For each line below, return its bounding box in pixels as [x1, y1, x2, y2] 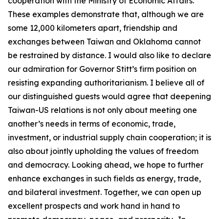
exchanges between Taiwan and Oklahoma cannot [8, 37, 201, 46]
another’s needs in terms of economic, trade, [8, 119, 175, 129]
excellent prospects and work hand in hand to [8, 201, 180, 211]
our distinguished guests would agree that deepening [8, 91, 211, 101]
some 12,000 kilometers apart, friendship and [8, 23, 177, 33]
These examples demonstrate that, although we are [8, 9, 204, 19]
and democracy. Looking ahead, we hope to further [8, 160, 203, 170]
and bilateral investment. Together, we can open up [8, 187, 201, 197]
